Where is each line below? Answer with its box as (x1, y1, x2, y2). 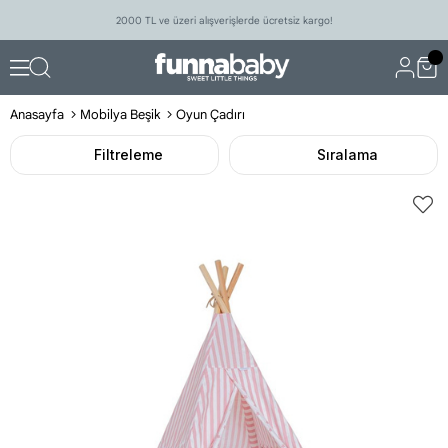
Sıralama (317, 146, 378, 163)
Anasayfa (10, 106, 64, 123)
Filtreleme (94, 146, 163, 163)
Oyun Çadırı (176, 106, 245, 123)
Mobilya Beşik (80, 106, 160, 123)
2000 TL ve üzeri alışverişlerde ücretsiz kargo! (115, 13, 333, 27)
